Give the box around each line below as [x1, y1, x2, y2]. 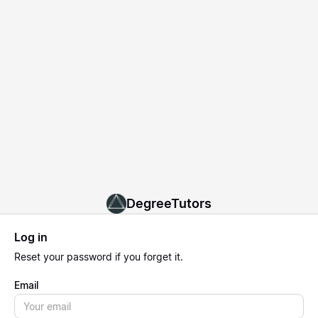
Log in [14, 229, 48, 244]
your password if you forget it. [40, 250, 183, 263]
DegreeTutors [126, 195, 212, 211]
